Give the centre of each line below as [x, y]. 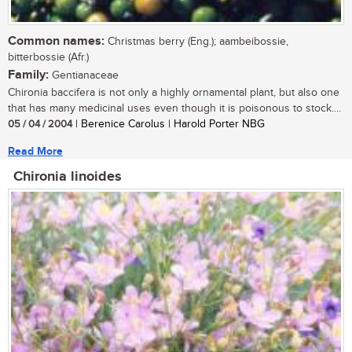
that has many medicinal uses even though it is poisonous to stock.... [174, 108]
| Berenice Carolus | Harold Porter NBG [169, 124]
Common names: [56, 41]
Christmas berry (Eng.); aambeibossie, [196, 41]
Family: [28, 75]
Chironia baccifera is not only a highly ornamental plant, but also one [174, 92]
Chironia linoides [68, 176]
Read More [35, 151]
